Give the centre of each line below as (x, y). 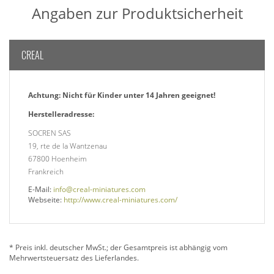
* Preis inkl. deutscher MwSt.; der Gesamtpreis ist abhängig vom (118, 248)
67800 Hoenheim (57, 159)
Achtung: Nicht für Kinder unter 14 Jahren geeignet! (122, 95)
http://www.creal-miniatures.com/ (120, 200)
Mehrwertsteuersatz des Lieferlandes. (74, 258)
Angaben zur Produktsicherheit (137, 13)
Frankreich (46, 172)
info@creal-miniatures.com (99, 190)
